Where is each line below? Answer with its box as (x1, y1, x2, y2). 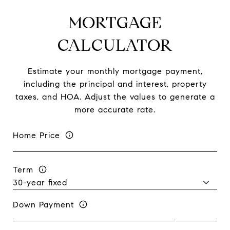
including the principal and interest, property (23, 79, 207, 89)
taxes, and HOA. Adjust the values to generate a (15, 92, 215, 102)
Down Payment (13, 199, 74, 209)
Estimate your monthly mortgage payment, (27, 66, 203, 76)
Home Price (13, 130, 60, 140)
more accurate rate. (74, 105, 156, 114)
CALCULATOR (57, 35, 173, 55)
